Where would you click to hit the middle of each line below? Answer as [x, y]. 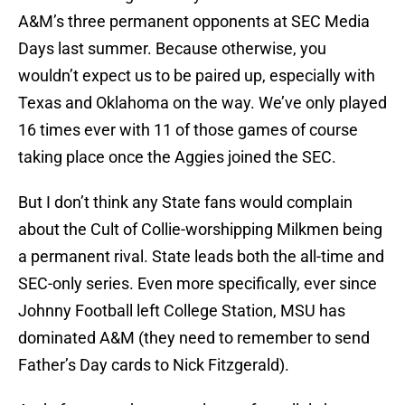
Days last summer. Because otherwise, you [172, 49]
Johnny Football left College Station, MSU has [182, 311]
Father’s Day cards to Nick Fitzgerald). [154, 365]
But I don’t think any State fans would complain [185, 202]
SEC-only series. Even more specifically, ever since [198, 284]
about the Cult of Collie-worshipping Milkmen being [200, 230]
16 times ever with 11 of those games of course [188, 130]
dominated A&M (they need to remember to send [194, 338]
